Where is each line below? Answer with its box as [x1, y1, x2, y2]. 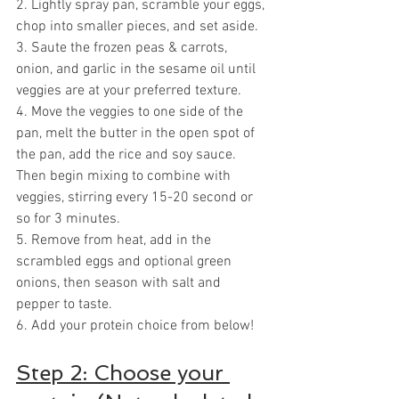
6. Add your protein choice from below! [16, 317, 254, 336]
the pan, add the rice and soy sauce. [16, 146, 240, 165]
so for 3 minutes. [16, 210, 120, 229]
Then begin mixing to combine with [16, 167, 234, 186]
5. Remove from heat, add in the [16, 232, 215, 250]
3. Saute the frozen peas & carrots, [16, 39, 231, 58]
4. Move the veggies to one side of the [16, 103, 247, 122]
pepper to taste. [16, 296, 112, 314]
